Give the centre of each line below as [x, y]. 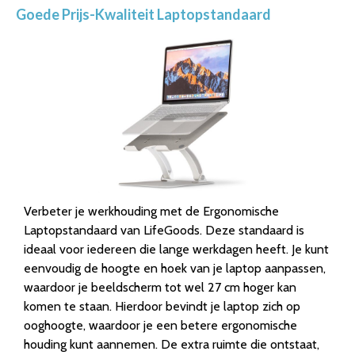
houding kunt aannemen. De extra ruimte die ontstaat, [172, 344]
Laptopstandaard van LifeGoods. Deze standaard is [164, 230]
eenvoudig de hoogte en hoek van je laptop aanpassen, [175, 268]
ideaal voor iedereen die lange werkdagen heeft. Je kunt [176, 249]
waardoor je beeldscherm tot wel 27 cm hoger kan [160, 287]
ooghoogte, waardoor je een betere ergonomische [160, 325]
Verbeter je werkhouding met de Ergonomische [151, 211]
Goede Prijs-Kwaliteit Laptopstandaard [143, 14]
